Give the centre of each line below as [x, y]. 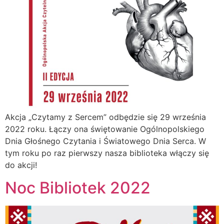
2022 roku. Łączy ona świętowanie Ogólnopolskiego [105, 129]
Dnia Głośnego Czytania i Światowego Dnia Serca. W [105, 141]
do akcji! [21, 165]
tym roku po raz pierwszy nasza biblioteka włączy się [107, 153]
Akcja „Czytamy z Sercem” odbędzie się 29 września [105, 117]
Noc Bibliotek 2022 [78, 187]
